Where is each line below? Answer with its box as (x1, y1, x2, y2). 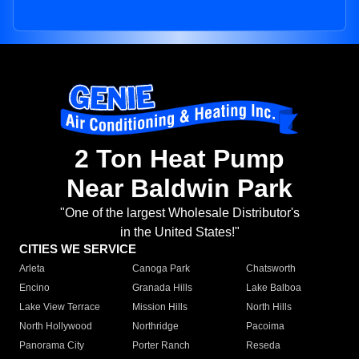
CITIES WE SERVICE (19, 242, 136, 256)
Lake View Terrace (19, 301, 100, 313)
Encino (19, 282, 50, 294)
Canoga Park (132, 263, 191, 275)
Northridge (132, 321, 179, 333)
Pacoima (245, 321, 284, 333)
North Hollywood (19, 321, 92, 333)
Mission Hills (132, 301, 188, 313)
